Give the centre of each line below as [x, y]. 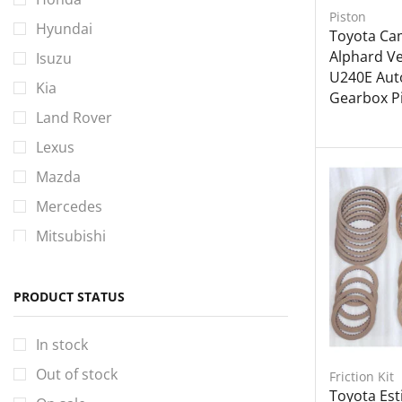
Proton [60, 324]
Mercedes [69, 206]
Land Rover [74, 117]
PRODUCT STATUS [69, 297]
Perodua [65, 295]
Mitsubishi [71, 236]
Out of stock [77, 374]
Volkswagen [76, 384]
